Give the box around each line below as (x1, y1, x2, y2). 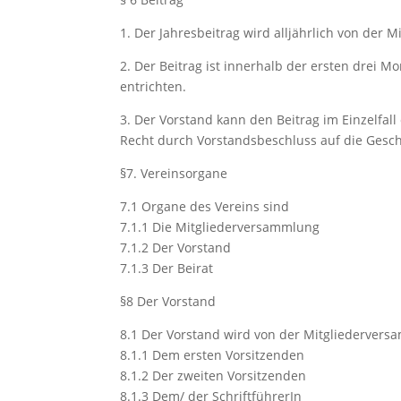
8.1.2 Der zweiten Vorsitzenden (120, 367, 307, 384)
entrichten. (120, 78, 187, 95)
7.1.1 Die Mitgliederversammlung (120, 218, 320, 235)
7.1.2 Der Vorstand (120, 239, 232, 256)
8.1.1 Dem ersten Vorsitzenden (120, 346, 305, 363)
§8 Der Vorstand (120, 293, 217, 310)
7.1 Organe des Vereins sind (120, 198, 290, 215)
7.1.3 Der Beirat (120, 260, 214, 277)
